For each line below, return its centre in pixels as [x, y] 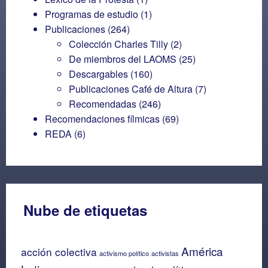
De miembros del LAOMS [123, 59]
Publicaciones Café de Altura [131, 89]
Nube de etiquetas [85, 210]
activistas [165, 253]
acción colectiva [59, 251]
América [202, 251]
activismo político [124, 253]
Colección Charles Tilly [118, 44]
